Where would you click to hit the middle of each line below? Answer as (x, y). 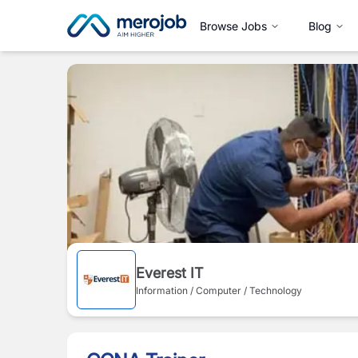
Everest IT (169, 272)
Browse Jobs (233, 26)
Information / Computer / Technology (219, 290)
